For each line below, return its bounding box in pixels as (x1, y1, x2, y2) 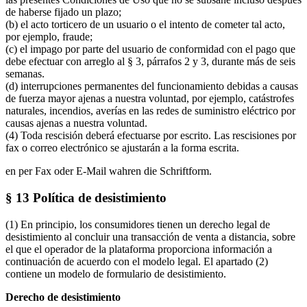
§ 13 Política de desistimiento (5, 191, 167, 206)
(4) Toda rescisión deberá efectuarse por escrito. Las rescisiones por (5, 130, 296, 142)
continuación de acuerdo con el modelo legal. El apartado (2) (5, 255, 268, 267)
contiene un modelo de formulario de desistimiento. (5, 267, 226, 280)
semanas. (5, 68, 45, 80)
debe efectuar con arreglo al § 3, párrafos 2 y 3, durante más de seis (5, 56, 295, 68)
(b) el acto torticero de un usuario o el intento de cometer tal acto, (5, 19, 285, 31)
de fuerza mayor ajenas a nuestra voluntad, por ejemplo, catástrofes (5, 93, 294, 105)
